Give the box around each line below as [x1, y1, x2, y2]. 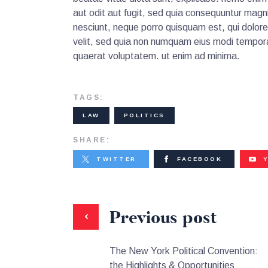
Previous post [109, 206, 217, 229]
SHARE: [73, 136, 110, 145]
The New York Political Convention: [109, 245, 258, 256]
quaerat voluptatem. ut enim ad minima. [73, 50, 240, 61]
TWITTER [96, 155, 136, 162]
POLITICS [123, 112, 165, 119]
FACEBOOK [177, 155, 223, 162]
